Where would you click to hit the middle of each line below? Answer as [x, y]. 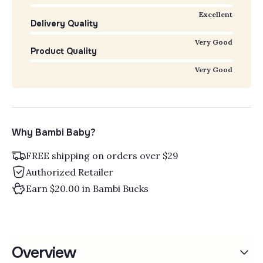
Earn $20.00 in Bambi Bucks [87, 188]
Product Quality [64, 51]
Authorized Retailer [70, 172]
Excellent [215, 14]
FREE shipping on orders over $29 [102, 155]
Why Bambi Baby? [54, 132]
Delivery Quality [65, 23]
